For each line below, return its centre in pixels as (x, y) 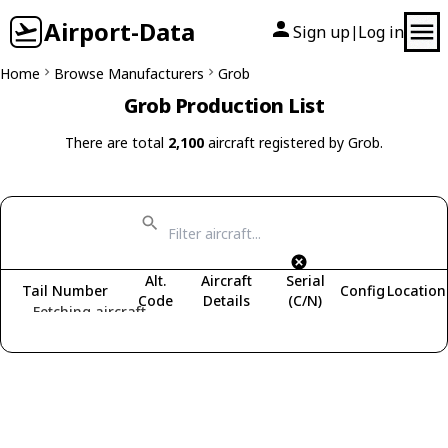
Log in (381, 32)
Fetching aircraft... (94, 311)
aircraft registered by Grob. (293, 142)
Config (362, 290)
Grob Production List (224, 105)
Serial (305, 280)
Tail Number (65, 290)
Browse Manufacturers (129, 73)
